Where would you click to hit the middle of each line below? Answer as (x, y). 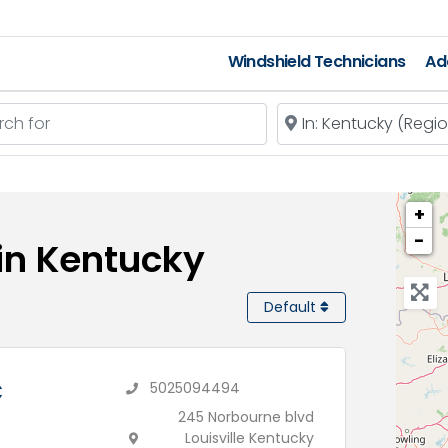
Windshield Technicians (316, 61)
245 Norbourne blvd (246, 417)
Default (291, 307)
